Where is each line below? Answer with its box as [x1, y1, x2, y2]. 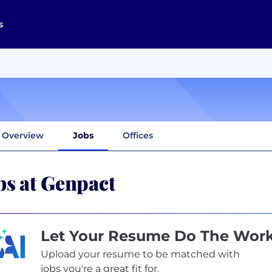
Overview [2, 129, 44, 141]
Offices [123, 129, 153, 141]
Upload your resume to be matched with [40, 248, 240, 260]
